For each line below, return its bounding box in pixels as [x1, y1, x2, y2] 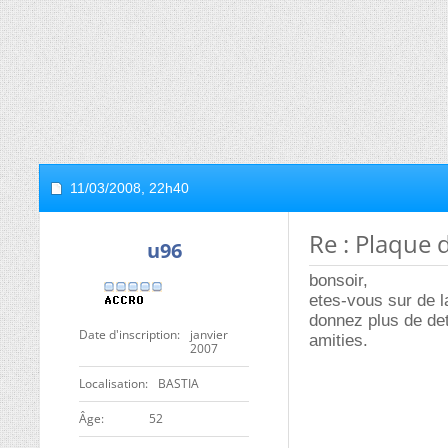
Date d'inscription [79, 326, 177, 343]
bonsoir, [309, 271, 368, 290]
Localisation [79, 375, 145, 392]
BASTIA [158, 375, 199, 392]
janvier [190, 326, 228, 343]
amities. [309, 331, 368, 350]
